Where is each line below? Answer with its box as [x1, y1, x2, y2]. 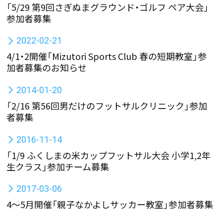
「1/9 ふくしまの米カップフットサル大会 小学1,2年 [6, 148, 211, 162]
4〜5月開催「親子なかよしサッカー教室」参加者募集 [6, 198, 214, 211]
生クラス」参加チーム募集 [6, 160, 110, 173]
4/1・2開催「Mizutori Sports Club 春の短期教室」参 [6, 50, 207, 63]
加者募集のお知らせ [6, 61, 87, 74]
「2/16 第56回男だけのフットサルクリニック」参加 [6, 99, 208, 112]
